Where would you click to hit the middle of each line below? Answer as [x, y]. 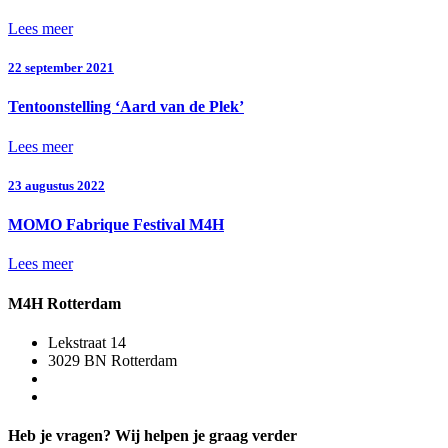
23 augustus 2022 [56, 185]
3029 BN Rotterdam [112, 360]
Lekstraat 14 [87, 342]
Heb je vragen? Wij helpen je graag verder [152, 436]
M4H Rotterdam [64, 303]
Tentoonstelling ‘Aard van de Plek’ [126, 107]
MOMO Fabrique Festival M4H [116, 224]
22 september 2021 [61, 68]
